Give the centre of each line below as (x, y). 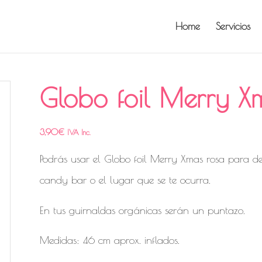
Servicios (233, 26)
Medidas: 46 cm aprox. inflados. (110, 240)
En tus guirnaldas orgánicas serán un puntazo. (143, 210)
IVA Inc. (79, 132)
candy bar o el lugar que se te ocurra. (125, 180)
